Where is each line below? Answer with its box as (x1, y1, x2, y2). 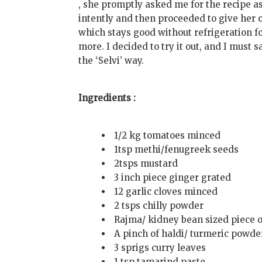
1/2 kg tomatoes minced (114, 130, 221, 142)
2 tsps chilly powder (114, 200, 204, 212)
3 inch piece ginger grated (114, 172, 232, 184)
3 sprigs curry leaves (114, 242, 206, 254)
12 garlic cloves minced (114, 186, 218, 198)
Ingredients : (78, 92, 136, 104)
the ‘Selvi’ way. (78, 55, 144, 67)
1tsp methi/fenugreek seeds (114, 144, 239, 156)
